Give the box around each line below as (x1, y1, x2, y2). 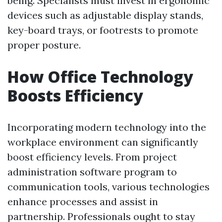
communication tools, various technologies (7, 180, 210, 193)
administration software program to (7, 166, 177, 178)
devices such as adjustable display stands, (7, 9, 203, 21)
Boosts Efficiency (7, 85, 143, 106)
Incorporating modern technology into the (7, 121, 206, 133)
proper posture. (7, 39, 81, 51)
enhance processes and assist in (7, 195, 158, 208)
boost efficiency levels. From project (7, 151, 177, 163)
